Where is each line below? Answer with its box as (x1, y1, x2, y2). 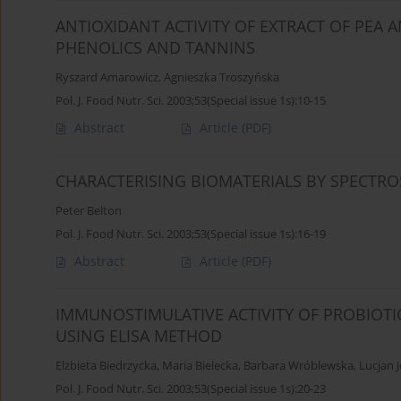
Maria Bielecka (162, 358, 238, 374)
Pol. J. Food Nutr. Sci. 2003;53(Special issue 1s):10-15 (55, 92, 326, 109)
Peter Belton (55, 203, 122, 219)
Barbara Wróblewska (243, 358, 354, 374)
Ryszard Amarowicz (55, 70, 158, 86)
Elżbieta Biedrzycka (55, 358, 157, 374)
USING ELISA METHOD (55, 325, 222, 347)
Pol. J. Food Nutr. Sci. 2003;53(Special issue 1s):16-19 (55, 226, 326, 243)
